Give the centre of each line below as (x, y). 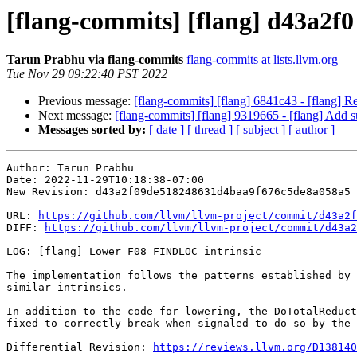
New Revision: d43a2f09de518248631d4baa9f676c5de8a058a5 (178, 192)
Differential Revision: (80, 347)
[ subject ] (261, 130)
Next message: (76, 116)
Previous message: (86, 101)
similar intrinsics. (67, 288)
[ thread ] (210, 130)
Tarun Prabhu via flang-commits (95, 60)
